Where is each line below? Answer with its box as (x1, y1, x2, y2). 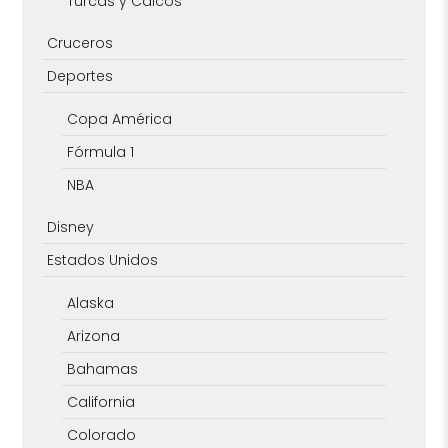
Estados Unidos (47, 249, 159, 270)
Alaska (67, 292, 115, 313)
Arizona (67, 325, 121, 346)
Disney (47, 216, 95, 237)
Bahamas (67, 358, 139, 379)
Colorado (67, 424, 137, 445)
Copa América (67, 108, 173, 129)
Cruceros (47, 32, 114, 53)
